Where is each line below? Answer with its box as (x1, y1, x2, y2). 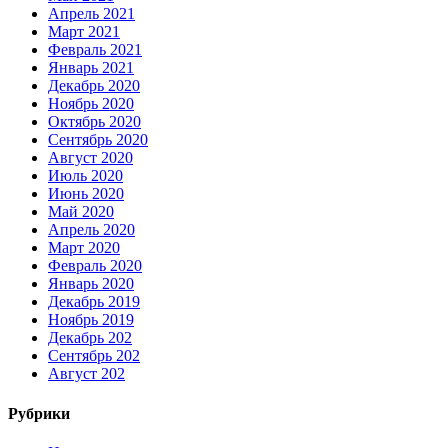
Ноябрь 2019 (48, 311, 134, 329)
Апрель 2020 (48, 221, 135, 239)
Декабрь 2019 (48, 293, 140, 311)
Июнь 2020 (48, 185, 124, 203)
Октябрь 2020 (48, 113, 141, 131)
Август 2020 (48, 149, 133, 167)
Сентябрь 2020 (48, 131, 148, 149)
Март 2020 (48, 239, 120, 257)
